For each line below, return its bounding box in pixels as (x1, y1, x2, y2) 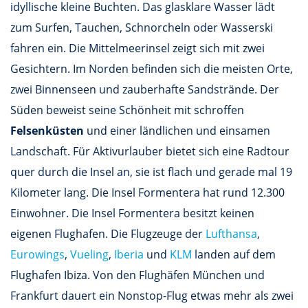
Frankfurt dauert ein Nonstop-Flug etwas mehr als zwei (10, 287, 294, 303)
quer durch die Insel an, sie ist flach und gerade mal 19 (10, 164, 292, 179)
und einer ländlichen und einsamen (84, 122, 270, 138)
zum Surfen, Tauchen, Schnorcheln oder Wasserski (10, 19, 273, 35)
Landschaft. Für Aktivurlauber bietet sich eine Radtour (10, 143, 289, 159)
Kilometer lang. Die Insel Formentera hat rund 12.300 (10, 184, 285, 200)
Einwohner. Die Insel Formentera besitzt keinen (10, 205, 254, 221)
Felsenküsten (10, 122, 84, 138)
